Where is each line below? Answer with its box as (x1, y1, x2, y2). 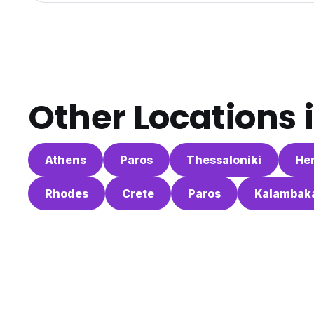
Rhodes (45, 186, 88, 201)
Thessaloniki (186, 153, 261, 168)
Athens (45, 153, 86, 168)
